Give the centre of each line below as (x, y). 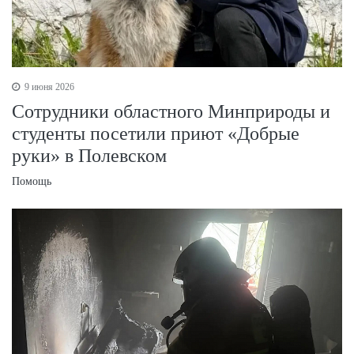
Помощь (32, 181)
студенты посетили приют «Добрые (156, 133)
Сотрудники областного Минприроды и (171, 111)
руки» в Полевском (89, 155)
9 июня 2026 (48, 87)
